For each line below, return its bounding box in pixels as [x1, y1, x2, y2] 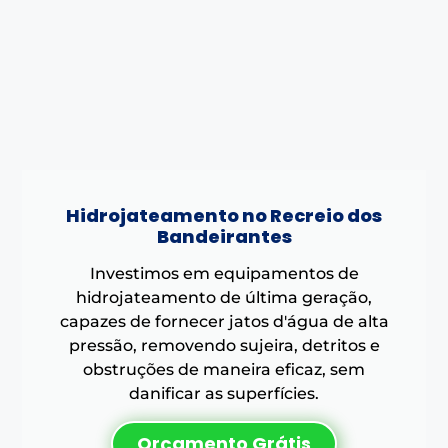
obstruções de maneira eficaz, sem [83, 359, 365, 379]
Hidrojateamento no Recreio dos [66, 202, 382, 228]
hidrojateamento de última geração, [76, 287, 372, 307]
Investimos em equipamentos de [89, 263, 359, 283]
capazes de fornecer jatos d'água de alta [59, 311, 389, 331]
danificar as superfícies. [129, 383, 319, 403]
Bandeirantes [156, 223, 292, 249]
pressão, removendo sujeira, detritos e [68, 335, 380, 355]
